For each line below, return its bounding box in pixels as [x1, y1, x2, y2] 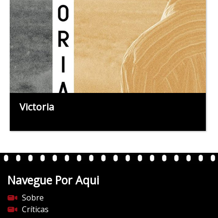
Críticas [22, 203, 49, 215]
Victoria [19, 100, 54, 113]
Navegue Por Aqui [7, 172, 99, 188]
